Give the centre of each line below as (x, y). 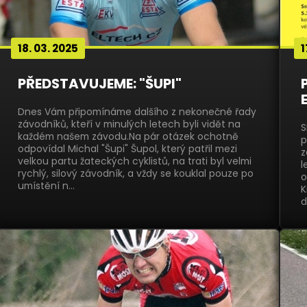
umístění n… (46, 186)
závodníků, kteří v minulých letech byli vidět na (129, 124)
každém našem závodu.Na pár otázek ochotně (128, 136)
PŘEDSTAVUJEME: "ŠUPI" (99, 84)
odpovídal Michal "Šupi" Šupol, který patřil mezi (127, 149)
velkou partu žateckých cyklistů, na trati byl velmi (134, 161)
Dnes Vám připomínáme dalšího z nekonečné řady (137, 112)
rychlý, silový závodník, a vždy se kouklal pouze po (135, 173)
